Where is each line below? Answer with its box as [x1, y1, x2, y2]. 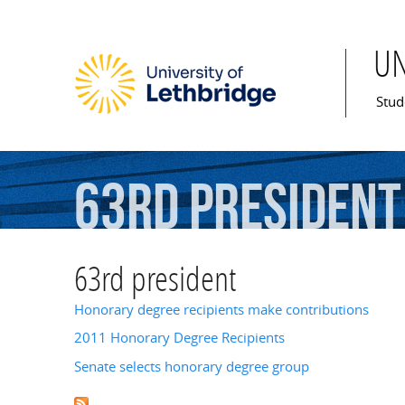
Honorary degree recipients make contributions [74, 300, 369, 320]
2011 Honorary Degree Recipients [74, 328, 285, 348]
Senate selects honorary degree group [74, 356, 309, 376]
